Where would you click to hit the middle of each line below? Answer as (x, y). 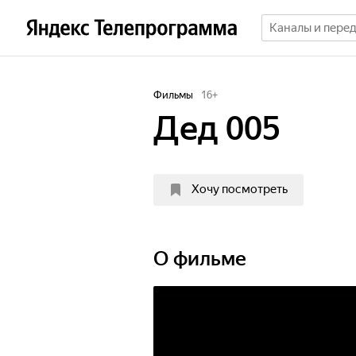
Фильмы (173, 95)
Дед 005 (217, 128)
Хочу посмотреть (240, 189)
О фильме (200, 259)
